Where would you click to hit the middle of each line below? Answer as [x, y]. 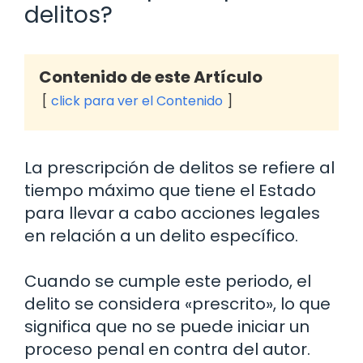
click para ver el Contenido [137, 101]
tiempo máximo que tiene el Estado [170, 191]
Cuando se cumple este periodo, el [168, 282]
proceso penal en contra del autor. [167, 350]
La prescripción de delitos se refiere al [179, 168]
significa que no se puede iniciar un [167, 327]
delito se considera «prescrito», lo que [177, 304]
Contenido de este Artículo [151, 77]
